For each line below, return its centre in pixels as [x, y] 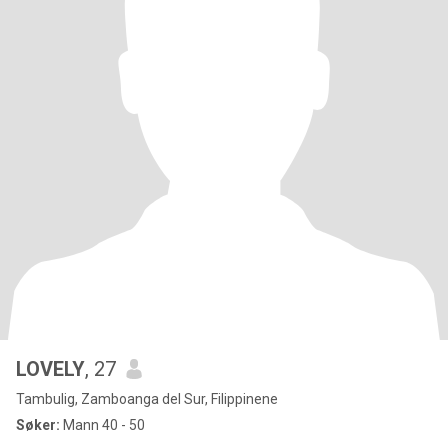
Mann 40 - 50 [102, 425]
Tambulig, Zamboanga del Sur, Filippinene [147, 399]
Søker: [38, 425]
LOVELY [50, 369]
